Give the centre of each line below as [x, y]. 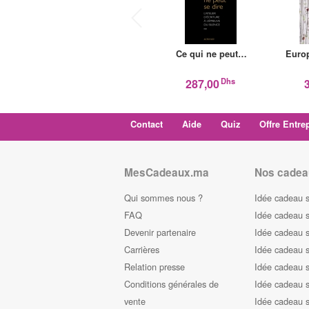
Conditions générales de [171, 283]
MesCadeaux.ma [167, 173]
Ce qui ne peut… [211, 54]
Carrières [142, 249]
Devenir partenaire [160, 232]
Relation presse [154, 266]
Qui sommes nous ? [163, 197]
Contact [147, 124]
